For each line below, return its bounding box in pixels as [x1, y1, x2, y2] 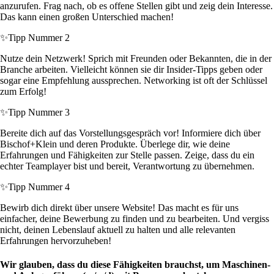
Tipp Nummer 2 [8, 32, 70, 43]
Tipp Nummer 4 [8, 182, 70, 193]
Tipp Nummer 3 [8, 107, 70, 118]
